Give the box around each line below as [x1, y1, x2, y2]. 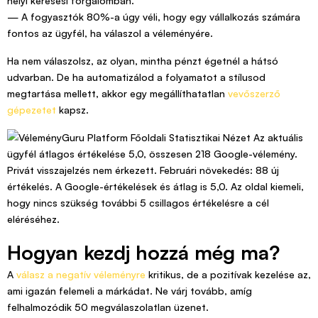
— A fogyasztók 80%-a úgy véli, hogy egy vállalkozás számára [7, 11, 300, 23]
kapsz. [56, 104, 89, 116]
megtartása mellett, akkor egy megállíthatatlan [7, 87, 228, 100]
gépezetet [7, 104, 56, 116]
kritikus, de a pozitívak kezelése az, [146, 268, 311, 281]
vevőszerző [228, 87, 280, 100]
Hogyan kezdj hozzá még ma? [7, 240, 280, 265]
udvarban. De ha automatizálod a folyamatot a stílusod [7, 71, 265, 84]
